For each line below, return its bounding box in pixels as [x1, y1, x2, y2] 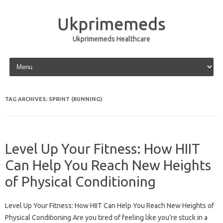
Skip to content [7, 55, 54, 63]
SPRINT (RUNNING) [49, 96, 102, 102]
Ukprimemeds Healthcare [73, 35, 150, 43]
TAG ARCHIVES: [5, 96, 49, 102]
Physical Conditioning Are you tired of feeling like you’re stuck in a [5, 214, 208, 222]
